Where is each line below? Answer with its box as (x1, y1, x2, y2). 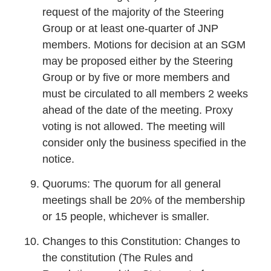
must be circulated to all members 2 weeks (42, 87, 248, 100)
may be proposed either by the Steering (42, 54, 233, 67)
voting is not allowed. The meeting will (42, 120, 225, 132)
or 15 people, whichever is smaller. (42, 210, 209, 223)
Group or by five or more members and (42, 71, 230, 83)
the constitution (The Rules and (42, 252, 193, 264)
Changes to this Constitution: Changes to (42, 235, 240, 248)
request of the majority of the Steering (42, 5, 224, 18)
